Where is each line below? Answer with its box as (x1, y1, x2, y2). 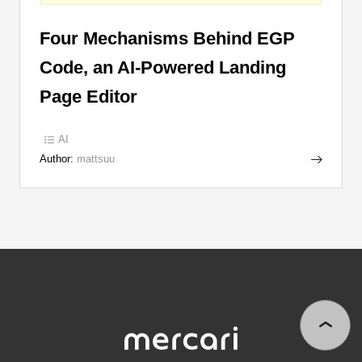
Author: (39, 153, 74, 166)
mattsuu (73, 153, 115, 166)
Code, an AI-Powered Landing (39, 58, 286, 78)
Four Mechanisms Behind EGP (39, 29, 295, 49)
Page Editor (39, 87, 137, 107)
